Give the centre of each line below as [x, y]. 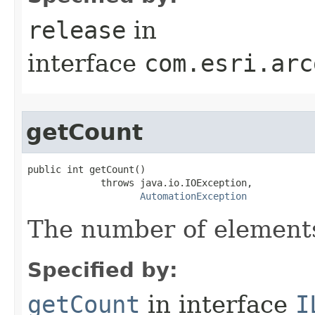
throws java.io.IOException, [140, 182]
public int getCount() [86, 169]
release [77, 30]
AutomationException [193, 196]
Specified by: [103, 270]
